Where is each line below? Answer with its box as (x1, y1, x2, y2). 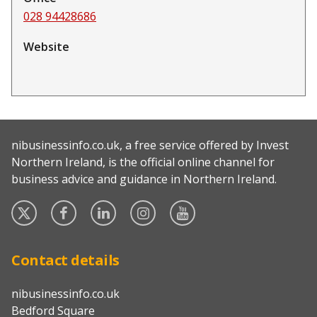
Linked (119, 200, 157, 216)
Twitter (40, 200, 84, 216)
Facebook (79, 200, 133, 216)
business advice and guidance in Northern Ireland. (11, 171, 277, 188)
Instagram (158, 200, 219, 216)
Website (23, 39, 69, 55)
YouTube (198, 200, 248, 216)
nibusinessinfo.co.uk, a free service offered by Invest (11, 137, 289, 154)
